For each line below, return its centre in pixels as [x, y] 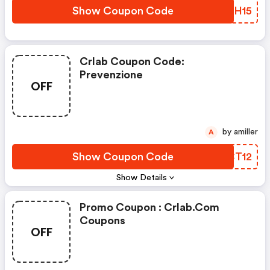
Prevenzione [111, 75]
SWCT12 [231, 157]
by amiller [246, 132]
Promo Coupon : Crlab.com [149, 207]
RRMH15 [230, 11]
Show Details [142, 178]
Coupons [102, 221]
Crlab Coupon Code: [132, 61]
